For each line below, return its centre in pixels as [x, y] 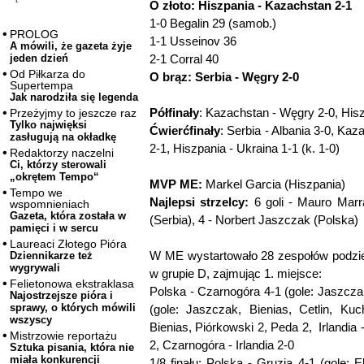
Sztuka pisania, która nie [72, 348]
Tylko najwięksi [48, 125]
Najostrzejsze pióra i [61, 296]
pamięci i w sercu [54, 228]
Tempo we [36, 193]
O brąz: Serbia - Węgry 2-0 [224, 77]
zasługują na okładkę [63, 137]
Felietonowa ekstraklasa [72, 284]
